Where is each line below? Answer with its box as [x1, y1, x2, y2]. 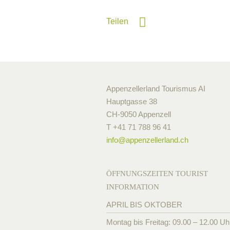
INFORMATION [106, 182, 159, 191]
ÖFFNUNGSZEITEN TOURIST [106, 169, 208, 178]
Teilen [106, 16, 128, 26]
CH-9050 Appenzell [106, 109, 171, 119]
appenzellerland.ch [126, 135, 188, 144]
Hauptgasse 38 [106, 97, 157, 106]
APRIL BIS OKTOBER [106, 200, 182, 209]
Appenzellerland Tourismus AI [106, 84, 205, 93]
